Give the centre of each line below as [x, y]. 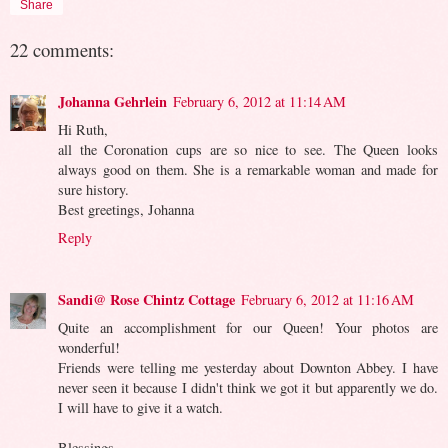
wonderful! [89, 348]
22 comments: [62, 49]
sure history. [93, 190]
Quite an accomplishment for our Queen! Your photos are [248, 328]
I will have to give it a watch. [140, 408]
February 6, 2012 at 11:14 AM [259, 102]
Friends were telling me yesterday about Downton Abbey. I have [248, 368]
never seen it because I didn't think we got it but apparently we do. [248, 388]
